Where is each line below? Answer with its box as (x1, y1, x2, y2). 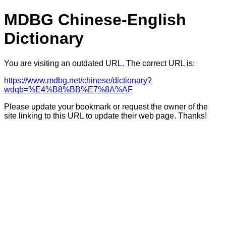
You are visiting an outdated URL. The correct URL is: (4, 59, 195, 68)
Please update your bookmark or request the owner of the (4, 102, 208, 111)
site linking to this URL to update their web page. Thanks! (4, 111, 207, 120)
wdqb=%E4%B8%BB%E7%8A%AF (4, 85, 133, 94)
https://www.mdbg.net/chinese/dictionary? (4, 76, 152, 85)
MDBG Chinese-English (4, 11, 186, 29)
